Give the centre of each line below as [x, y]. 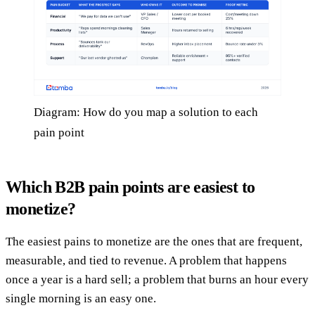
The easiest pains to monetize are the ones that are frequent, [154, 242]
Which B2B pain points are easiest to [130, 187]
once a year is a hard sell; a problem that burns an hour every [157, 280]
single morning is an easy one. [81, 299]
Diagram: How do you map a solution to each [146, 112]
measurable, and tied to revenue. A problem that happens [146, 261]
